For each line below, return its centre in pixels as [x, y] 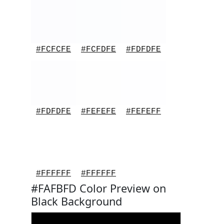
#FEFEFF [143, 111]
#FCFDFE [98, 49]
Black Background [76, 201]
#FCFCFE [53, 49]
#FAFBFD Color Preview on [98, 188]
